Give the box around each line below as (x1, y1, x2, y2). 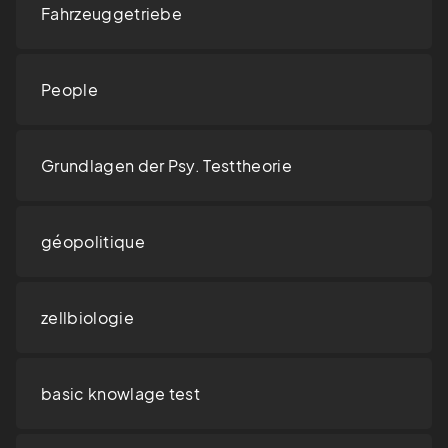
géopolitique (41, 231, 145, 253)
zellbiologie (41, 307, 134, 329)
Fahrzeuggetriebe (41, 3, 183, 25)
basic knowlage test (41, 383, 201, 405)
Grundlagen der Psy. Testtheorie (41, 155, 292, 177)
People (41, 79, 98, 101)
